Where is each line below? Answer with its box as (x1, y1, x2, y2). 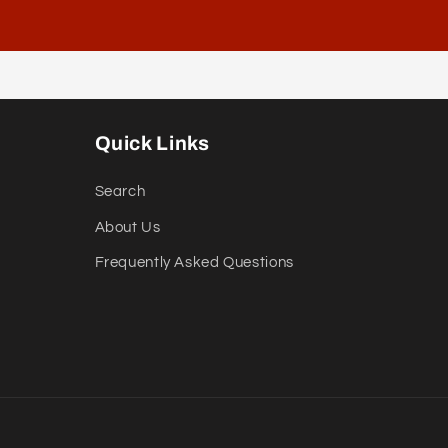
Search (94, 184, 146, 200)
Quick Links (94, 133, 210, 155)
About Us (94, 219, 161, 235)
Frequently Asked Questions (94, 255, 294, 271)
